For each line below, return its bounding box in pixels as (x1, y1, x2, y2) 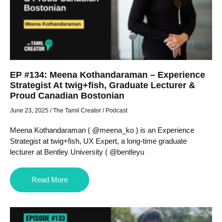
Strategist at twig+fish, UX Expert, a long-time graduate (10, 136, 187, 145)
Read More (31, 175, 68, 184)
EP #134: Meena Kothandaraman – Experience (10, 69, 205, 80)
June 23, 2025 (10, 107, 49, 114)
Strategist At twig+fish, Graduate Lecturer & (10, 80, 195, 90)
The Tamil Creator (53, 107, 101, 114)
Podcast (106, 107, 127, 114)
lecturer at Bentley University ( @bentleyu (10, 147, 144, 156)
